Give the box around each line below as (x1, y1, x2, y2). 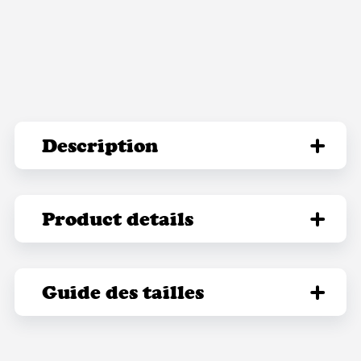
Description (41, 134, 158, 156)
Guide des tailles (41, 280, 204, 303)
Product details (41, 207, 193, 230)
